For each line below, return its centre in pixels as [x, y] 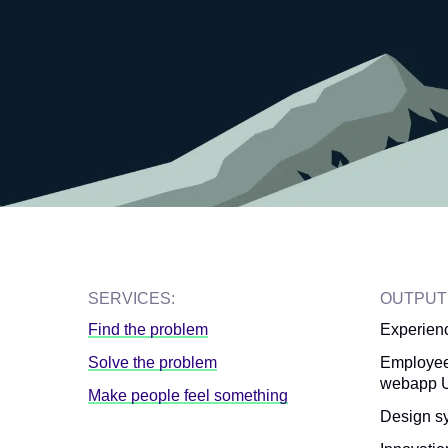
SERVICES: [131, 299]
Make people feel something [188, 396]
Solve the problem [152, 363]
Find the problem [148, 330]
